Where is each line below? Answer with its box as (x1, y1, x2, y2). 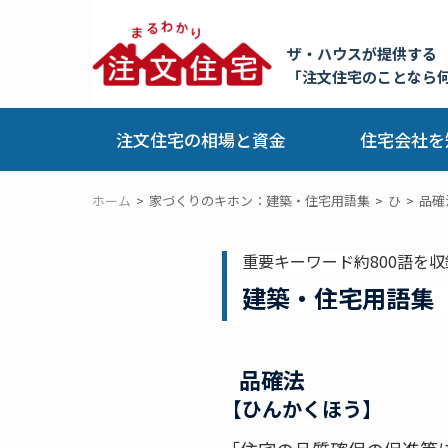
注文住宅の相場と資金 (116, 127, 287, 152)
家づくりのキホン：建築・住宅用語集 (149, 191, 370, 210)
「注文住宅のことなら (287, 66, 437, 87)
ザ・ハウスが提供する (287, 43, 437, 64)
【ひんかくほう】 (222, 394, 382, 423)
